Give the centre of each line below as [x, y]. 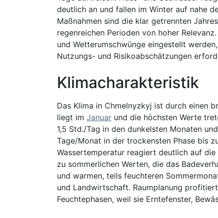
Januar [99, 117]
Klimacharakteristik [128, 82]
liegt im [72, 117]
